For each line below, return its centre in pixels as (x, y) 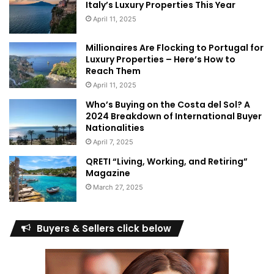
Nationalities (115, 128)
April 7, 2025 (113, 142)
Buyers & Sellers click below (104, 228)
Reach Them (113, 71)
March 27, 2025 (118, 187)
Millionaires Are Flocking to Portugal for (175, 47)
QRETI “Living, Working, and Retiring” (167, 161)
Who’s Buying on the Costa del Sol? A (168, 104)
